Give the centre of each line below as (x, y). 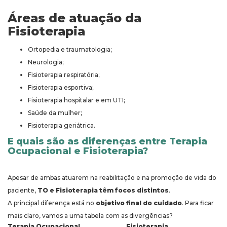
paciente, (23, 191)
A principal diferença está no (52, 203)
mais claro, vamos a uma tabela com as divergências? (90, 216)
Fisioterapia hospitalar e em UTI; (77, 100)
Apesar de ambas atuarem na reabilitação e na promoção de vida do (112, 178)
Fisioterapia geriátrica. (62, 126)
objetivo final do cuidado (139, 203)
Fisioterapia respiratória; (64, 75)
